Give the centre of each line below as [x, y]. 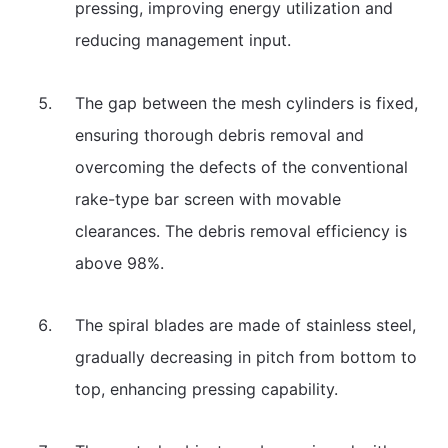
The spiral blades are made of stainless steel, [245, 324]
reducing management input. [182, 40]
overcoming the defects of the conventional [241, 166]
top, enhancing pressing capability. [206, 388]
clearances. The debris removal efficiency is [240, 230]
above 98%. [119, 262]
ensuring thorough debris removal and [219, 134]
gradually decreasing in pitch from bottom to [245, 356]
